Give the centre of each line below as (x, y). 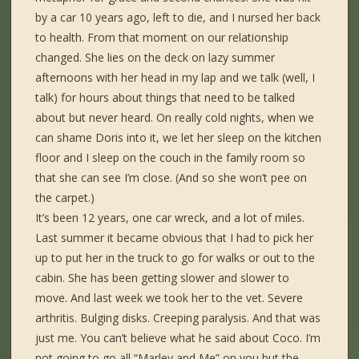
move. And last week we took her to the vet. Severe (169, 298)
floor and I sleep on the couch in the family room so (171, 158)
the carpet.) (65, 198)
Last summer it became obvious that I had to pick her (175, 238)
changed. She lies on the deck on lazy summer (155, 58)
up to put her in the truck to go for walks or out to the (175, 258)
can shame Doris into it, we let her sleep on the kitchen (179, 138)
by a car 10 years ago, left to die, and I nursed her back (178, 18)
